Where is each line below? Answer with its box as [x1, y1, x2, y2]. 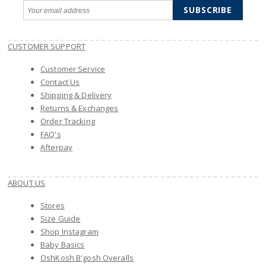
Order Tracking [40, 116, 95, 127]
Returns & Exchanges [40, 103, 119, 114]
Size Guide [40, 213, 81, 224]
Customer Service [40, 64, 106, 75]
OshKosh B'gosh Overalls [40, 252, 134, 264]
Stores [40, 200, 65, 211]
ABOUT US [8, 178, 46, 189]
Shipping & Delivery [40, 90, 112, 101]
